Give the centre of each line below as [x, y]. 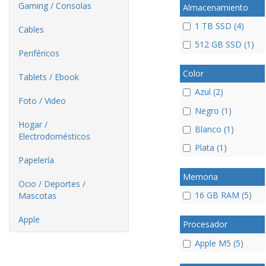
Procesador [205, 224]
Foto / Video [42, 101]
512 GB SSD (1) [224, 44]
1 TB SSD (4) [219, 26]
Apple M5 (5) [219, 243]
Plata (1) [210, 148]
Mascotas [37, 196]
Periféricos [39, 53]
